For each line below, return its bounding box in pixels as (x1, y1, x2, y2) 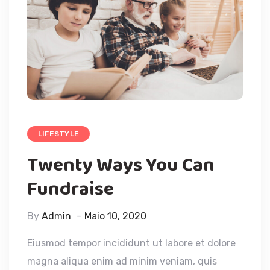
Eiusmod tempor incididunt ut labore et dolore (27, 237, 236, 249)
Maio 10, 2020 (84, 210, 146, 222)
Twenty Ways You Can (27, 149, 215, 181)
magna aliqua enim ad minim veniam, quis (27, 255, 217, 267)
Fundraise (27, 174, 114, 205)
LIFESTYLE (38, 129, 80, 138)
